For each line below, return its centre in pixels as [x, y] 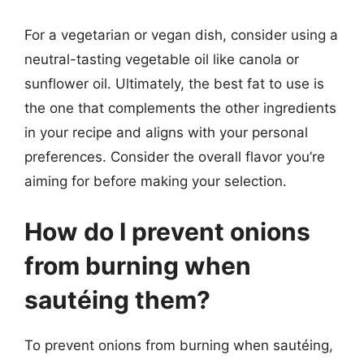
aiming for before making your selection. [156, 181]
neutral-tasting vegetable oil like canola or [162, 59]
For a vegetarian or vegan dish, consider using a [181, 35]
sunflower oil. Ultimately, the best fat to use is [174, 84]
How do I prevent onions [167, 231]
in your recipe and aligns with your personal [166, 132]
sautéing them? [117, 299]
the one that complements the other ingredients [180, 108]
